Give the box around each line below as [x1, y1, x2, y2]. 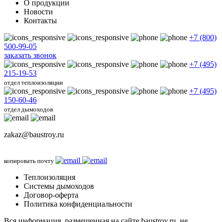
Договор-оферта [24, 191, 78, 200]
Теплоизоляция [24, 173, 75, 182]
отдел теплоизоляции [4, 79, 63, 87]
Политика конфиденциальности [24, 200, 132, 209]
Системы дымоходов [24, 182, 94, 191]
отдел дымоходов [4, 106, 53, 113]
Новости [24, 7, 53, 16]
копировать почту [4, 157, 55, 165]
